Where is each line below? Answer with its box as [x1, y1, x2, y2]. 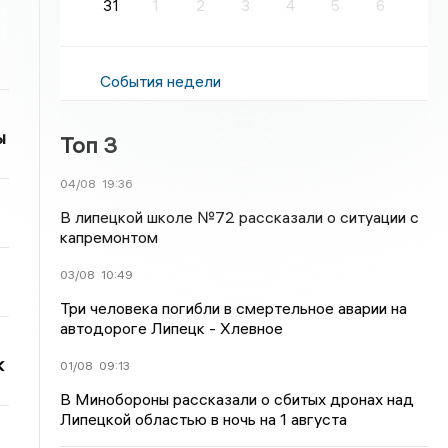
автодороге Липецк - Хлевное [60, 318, 284, 338]
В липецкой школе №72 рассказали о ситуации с [60, 207, 420, 227]
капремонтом [60, 227, 159, 247]
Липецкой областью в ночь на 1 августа [60, 409, 348, 429]
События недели [100, 71, 222, 91]
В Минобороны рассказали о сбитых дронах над [60, 389, 415, 409]
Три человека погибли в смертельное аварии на [60, 298, 408, 318]
